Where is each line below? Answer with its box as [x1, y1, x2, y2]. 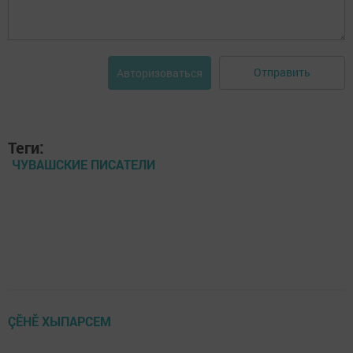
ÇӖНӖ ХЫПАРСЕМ [8, 312, 111, 329]
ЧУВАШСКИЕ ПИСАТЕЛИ [12, 155, 155, 173]
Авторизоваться [117, 65, 203, 80]
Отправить [254, 65, 310, 80]
